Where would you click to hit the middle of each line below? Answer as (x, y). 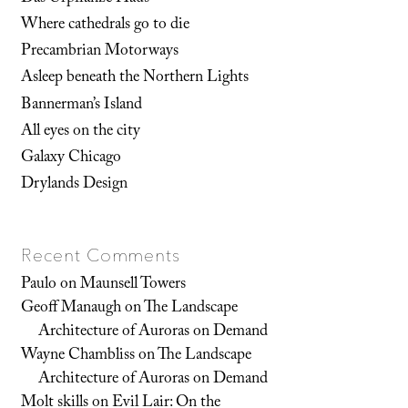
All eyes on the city (81, 132)
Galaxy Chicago (71, 158)
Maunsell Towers (133, 285)
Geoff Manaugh (71, 308)
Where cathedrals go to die (106, 26)
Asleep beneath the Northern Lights (135, 79)
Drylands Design (75, 185)
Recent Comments (101, 255)
